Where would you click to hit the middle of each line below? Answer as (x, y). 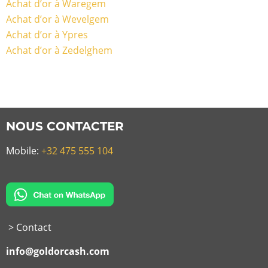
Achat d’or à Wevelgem (57, 19)
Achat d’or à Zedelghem (59, 51)
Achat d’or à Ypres (47, 35)
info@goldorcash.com (58, 252)
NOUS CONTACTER (65, 126)
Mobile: (24, 150)
